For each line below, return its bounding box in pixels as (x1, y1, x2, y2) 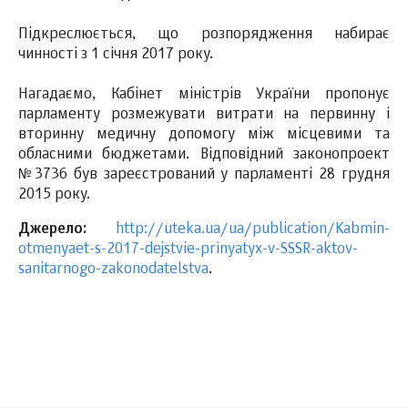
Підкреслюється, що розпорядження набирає (18, 27, 390, 43)
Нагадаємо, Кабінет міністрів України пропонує (18, 87, 390, 103)
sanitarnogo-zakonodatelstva (18, 262, 209, 278)
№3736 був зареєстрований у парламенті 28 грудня (18, 168, 390, 183)
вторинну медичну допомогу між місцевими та (18, 127, 390, 143)
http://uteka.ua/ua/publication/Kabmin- (116, 222, 390, 238)
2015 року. (18, 188, 90, 203)
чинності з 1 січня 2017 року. (18, 47, 213, 63)
